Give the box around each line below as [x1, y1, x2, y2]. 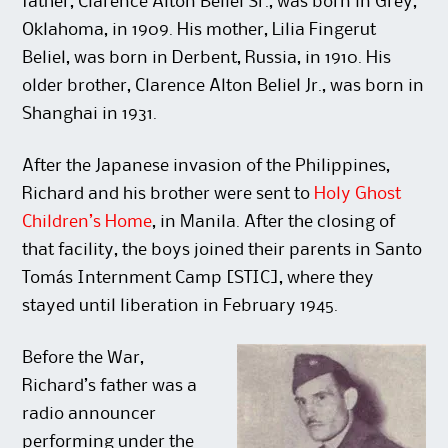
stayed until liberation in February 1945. [22, 298, 339, 315]
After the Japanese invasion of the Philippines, [22, 158, 391, 175]
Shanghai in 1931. [22, 106, 158, 123]
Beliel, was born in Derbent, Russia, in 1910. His [22, 50, 392, 67]
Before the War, [22, 350, 145, 367]
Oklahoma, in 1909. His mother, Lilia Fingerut [22, 22, 377, 39]
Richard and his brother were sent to [22, 186, 315, 203]
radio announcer [22, 406, 157, 423]
